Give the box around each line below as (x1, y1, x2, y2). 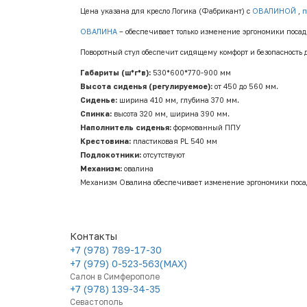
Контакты (70, 230, 117, 243)
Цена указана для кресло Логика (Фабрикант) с (80, 7, 252, 16)
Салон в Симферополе (70, 271, 160, 282)
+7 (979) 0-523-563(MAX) (70, 258, 187, 270)
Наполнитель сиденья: (80, 123, 171, 132)
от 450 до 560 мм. (212, 82, 278, 91)
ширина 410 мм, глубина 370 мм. (117, 96, 239, 105)
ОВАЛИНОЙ (252, 7, 296, 16)
